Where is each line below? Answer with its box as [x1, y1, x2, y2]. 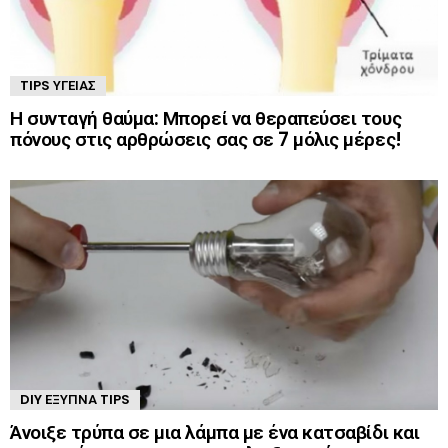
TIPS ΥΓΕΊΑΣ [20, 76, 96, 95]
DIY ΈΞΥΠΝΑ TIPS [20, 390, 130, 410]
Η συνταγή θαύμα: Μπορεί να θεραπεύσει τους [10, 105, 402, 132]
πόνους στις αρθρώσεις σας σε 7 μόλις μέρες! [10, 126, 402, 153]
